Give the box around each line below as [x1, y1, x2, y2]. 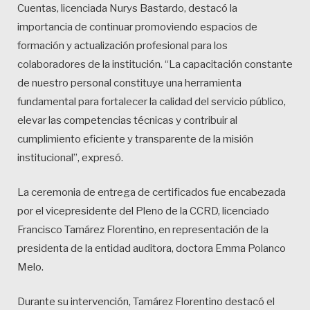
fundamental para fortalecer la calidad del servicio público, [17, 95, 286, 108]
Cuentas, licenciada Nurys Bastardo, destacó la [17, 1, 237, 15]
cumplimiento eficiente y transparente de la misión [17, 132, 253, 145]
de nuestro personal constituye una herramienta [17, 76, 241, 89]
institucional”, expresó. [17, 151, 123, 164]
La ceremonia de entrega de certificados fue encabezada [17, 185, 286, 199]
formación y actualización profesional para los [17, 39, 228, 52]
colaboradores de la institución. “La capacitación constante [17, 57, 293, 71]
